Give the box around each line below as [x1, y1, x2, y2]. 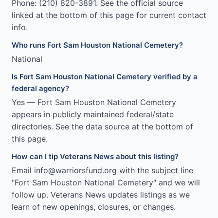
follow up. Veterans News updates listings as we [12, 190, 190, 200]
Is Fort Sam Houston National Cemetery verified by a [12, 72, 198, 81]
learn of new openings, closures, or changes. [12, 202, 176, 212]
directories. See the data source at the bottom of [12, 122, 193, 131]
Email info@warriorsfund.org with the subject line [12, 165, 193, 175]
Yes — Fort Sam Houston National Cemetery [12, 97, 176, 107]
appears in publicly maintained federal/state [12, 109, 174, 119]
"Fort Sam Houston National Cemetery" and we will [12, 178, 200, 187]
